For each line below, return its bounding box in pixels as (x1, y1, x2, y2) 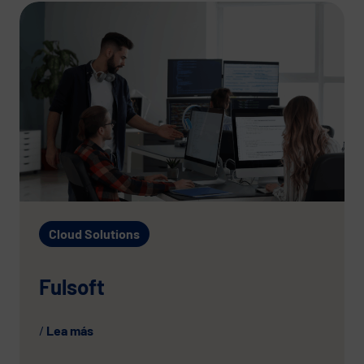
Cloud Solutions (49, 225, 140, 241)
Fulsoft (39, 273, 105, 299)
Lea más (46, 322, 93, 338)
